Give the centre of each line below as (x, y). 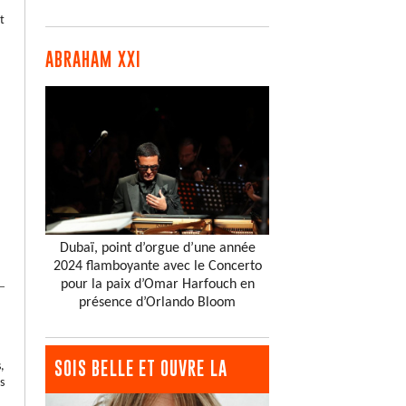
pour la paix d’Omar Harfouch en (157, 285)
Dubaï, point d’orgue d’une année (157, 249)
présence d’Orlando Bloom (157, 303)
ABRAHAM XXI (93, 59)
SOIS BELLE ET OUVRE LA (141, 369)
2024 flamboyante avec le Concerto (157, 267)
